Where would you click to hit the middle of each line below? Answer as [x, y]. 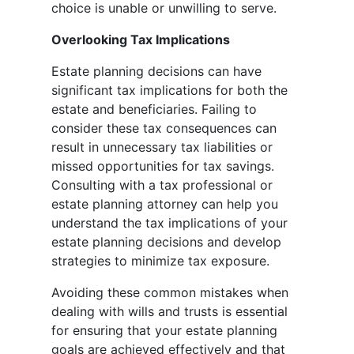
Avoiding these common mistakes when [170, 293]
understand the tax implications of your [169, 223]
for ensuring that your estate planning [164, 331]
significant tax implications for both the [169, 90]
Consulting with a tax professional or [162, 185]
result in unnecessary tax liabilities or [162, 147]
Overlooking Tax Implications [141, 40]
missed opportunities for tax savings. [163, 166]
